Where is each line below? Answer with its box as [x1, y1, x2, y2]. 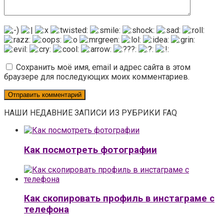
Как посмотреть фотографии [24, 144, 157, 155]
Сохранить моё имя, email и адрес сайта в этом [16, 62, 190, 72]
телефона [24, 204, 69, 215]
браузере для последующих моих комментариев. [4, 72, 189, 82]
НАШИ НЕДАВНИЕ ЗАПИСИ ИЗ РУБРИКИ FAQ [4, 108, 177, 118]
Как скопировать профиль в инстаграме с [24, 193, 214, 204]
